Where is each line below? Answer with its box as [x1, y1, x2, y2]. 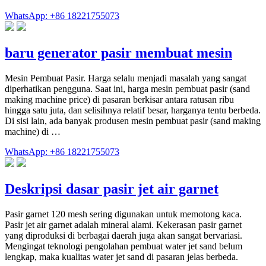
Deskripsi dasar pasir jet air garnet [5, 180, 218, 197]
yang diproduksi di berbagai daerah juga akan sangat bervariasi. [5, 230, 242, 240]
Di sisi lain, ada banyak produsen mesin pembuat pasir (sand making [5, 115, 261, 126]
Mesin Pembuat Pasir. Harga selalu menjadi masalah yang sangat [5, 72, 246, 83]
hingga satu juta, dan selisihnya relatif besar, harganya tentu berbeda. [5, 104, 261, 115]
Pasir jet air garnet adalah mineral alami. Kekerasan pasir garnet [5, 219, 242, 230]
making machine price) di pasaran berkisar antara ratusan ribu [5, 94, 234, 104]
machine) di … [5, 126, 61, 137]
